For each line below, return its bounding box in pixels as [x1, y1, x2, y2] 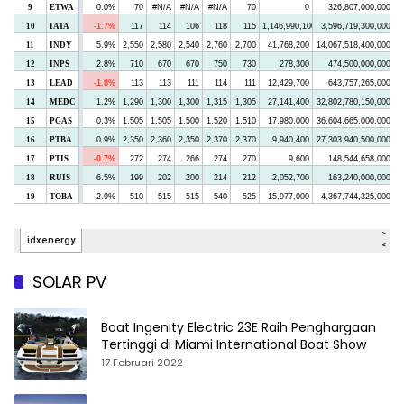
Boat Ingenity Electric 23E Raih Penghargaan [101, 318, 237, 336]
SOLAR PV [32, 271, 106, 293]
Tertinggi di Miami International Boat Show [101, 335, 366, 353]
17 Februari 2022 [101, 355, 183, 370]
